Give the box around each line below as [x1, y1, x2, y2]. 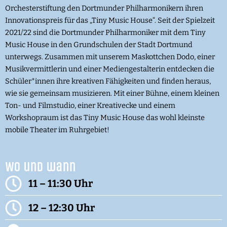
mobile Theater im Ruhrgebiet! [5, 125, 109, 135]
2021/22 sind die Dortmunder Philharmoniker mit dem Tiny [5, 28, 206, 37]
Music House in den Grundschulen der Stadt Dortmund [5, 40, 193, 50]
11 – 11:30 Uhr [28, 177, 93, 190]
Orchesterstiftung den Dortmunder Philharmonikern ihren [5, 4, 203, 13]
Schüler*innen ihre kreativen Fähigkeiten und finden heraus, [5, 77, 211, 86]
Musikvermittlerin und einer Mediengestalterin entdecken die [5, 64, 214, 74]
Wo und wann [5, 159, 75, 175]
